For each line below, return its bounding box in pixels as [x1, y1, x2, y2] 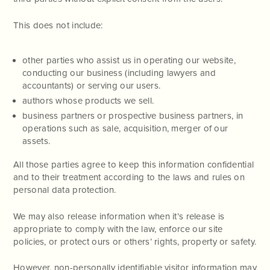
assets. [22, 135, 51, 146]
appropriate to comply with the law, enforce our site [13, 223, 223, 234]
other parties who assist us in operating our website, [22, 55, 236, 66]
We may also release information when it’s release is [13, 210, 225, 222]
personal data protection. [13, 184, 116, 196]
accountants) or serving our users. [22, 80, 161, 91]
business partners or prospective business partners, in [22, 110, 243, 121]
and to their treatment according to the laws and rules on [13, 172, 245, 183]
